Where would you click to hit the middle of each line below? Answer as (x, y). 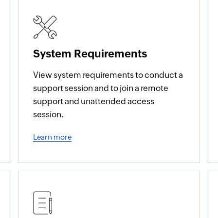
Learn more (52, 137)
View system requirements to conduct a (108, 75)
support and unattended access (93, 101)
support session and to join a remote (100, 88)
